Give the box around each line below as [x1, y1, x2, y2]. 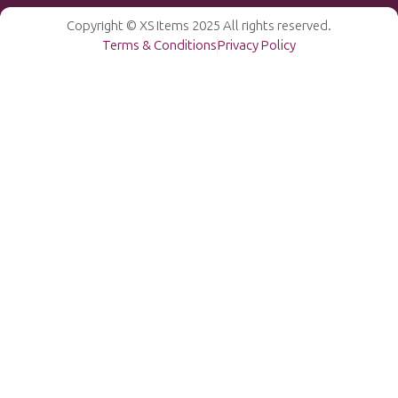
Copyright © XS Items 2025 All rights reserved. [67, 18, 331, 33]
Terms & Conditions [102, 37, 217, 53]
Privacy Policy [218, 37, 296, 53]
